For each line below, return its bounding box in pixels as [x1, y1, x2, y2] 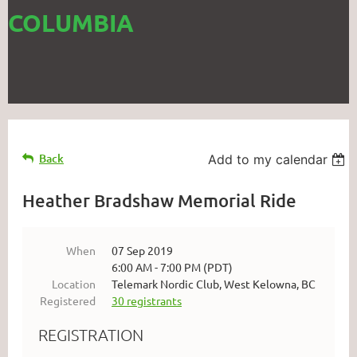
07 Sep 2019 [112, 243, 173, 257]
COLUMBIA [8, 8, 134, 37]
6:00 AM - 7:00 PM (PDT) [112, 260, 233, 274]
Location [52, 277, 96, 291]
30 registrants [112, 293, 182, 308]
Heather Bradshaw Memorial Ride [22, 190, 296, 211]
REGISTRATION [38, 325, 143, 344]
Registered [40, 293, 96, 308]
